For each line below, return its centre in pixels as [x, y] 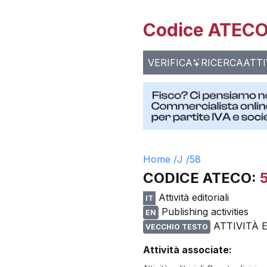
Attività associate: [187, 250]
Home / [160, 159]
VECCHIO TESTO [177, 227]
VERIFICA [170, 63]
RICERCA [222, 63]
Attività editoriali [194, 197]
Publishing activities [205, 212]
